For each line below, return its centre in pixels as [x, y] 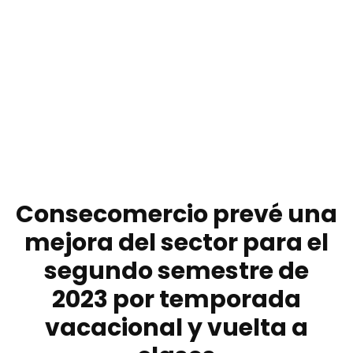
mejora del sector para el [176, 243]
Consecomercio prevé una [176, 215]
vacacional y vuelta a [176, 328]
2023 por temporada [176, 300]
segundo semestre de [176, 271]
